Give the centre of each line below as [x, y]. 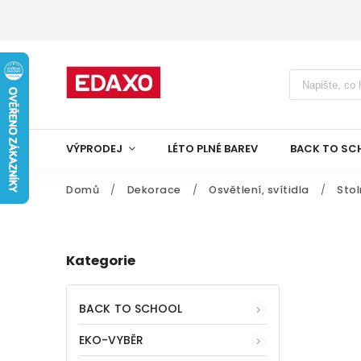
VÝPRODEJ [94, 149]
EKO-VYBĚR [111, 340]
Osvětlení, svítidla [259, 190]
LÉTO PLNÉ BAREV [213, 149]
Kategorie [101, 261]
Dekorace [154, 190]
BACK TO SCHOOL [131, 308]
